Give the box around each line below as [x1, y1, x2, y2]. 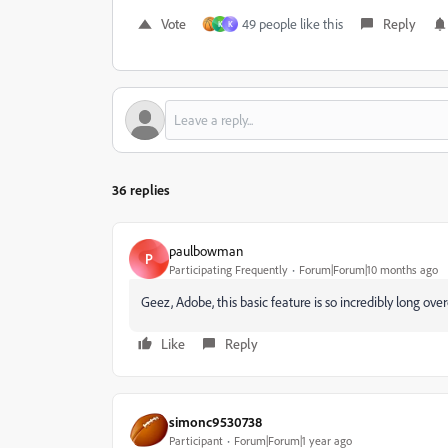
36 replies [112, 181, 170, 198]
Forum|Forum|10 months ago [299, 261, 438, 277]
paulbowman [169, 241, 243, 259]
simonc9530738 [169, 412, 262, 430]
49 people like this [242, 15, 343, 32]
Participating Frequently [169, 261, 288, 277]
